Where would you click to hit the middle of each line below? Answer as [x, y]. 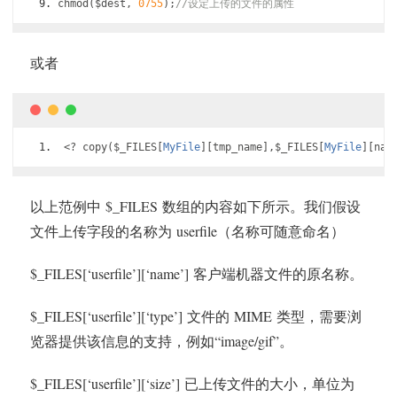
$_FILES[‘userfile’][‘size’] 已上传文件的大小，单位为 [192, 383]
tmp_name [237, 147]
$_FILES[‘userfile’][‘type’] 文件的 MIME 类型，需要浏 [196, 316]
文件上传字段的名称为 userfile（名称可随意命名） [187, 231]
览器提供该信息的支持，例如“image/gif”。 [162, 341]
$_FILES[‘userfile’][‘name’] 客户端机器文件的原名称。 [197, 273]
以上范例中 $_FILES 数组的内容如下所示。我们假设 [195, 206]
